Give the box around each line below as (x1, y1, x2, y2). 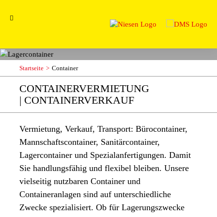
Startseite (19, 64, 44, 72)
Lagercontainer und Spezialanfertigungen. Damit (19, 150, 191, 160)
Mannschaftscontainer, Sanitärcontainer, (19, 137, 160, 147)
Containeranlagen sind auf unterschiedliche (19, 189, 171, 199)
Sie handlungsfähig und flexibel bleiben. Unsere (19, 163, 189, 173)
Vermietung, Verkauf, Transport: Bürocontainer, (19, 124, 187, 134)
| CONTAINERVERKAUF (19, 94, 134, 106)
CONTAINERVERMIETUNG (19, 82, 149, 94)
